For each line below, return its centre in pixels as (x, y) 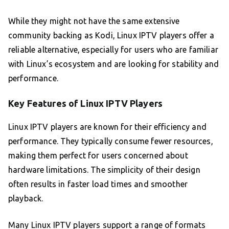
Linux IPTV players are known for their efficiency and (107, 127)
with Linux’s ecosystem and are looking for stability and (114, 64)
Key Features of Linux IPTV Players (86, 104)
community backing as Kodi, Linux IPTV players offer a (111, 36)
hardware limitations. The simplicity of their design (104, 170)
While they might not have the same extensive (94, 21)
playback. (26, 199)
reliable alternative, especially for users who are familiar (113, 50)
